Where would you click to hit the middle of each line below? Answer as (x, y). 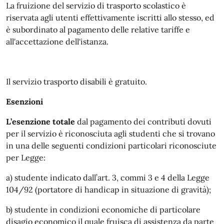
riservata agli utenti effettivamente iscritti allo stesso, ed (110, 17)
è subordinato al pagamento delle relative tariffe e (98, 29)
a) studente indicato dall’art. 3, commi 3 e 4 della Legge (108, 177)
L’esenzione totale (40, 121)
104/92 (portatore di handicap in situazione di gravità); (108, 189)
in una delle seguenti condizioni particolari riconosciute (111, 145)
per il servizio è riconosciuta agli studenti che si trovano (110, 133)
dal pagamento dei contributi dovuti (143, 121)
